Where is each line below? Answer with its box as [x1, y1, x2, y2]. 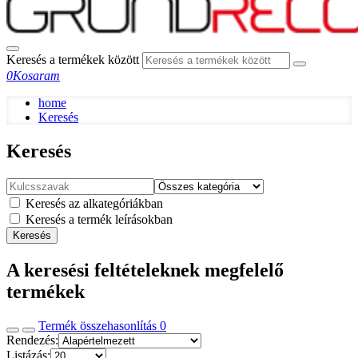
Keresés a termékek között [6, 53, 139, 66]
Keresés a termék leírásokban [22, 212, 173, 226]
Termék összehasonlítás [38, 318, 160, 332]
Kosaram [13, 69, 60, 82]
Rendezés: [6, 332, 58, 347]
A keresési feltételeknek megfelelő [6, 259, 284, 280]
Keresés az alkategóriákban [22, 196, 163, 210]
